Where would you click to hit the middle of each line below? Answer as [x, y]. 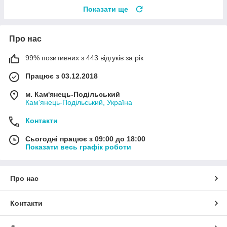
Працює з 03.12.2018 [62, 76]
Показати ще [106, 9]
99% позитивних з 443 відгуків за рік [84, 58]
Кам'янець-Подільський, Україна [79, 103]
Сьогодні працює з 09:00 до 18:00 [85, 139]
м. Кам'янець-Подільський [73, 94]
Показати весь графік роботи [78, 147]
